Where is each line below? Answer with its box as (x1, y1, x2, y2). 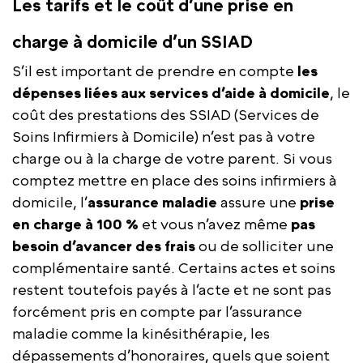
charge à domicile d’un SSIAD (12, 32, 253, 53)
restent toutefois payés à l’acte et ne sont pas (12, 281, 331, 299)
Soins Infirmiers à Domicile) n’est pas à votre (12, 128, 315, 146)
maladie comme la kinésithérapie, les (12, 325, 270, 343)
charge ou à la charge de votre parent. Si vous (12, 150, 332, 168)
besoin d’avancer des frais (12, 237, 195, 255)
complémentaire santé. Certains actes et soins (12, 259, 335, 277)
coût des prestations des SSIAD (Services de (12, 106, 319, 124)
